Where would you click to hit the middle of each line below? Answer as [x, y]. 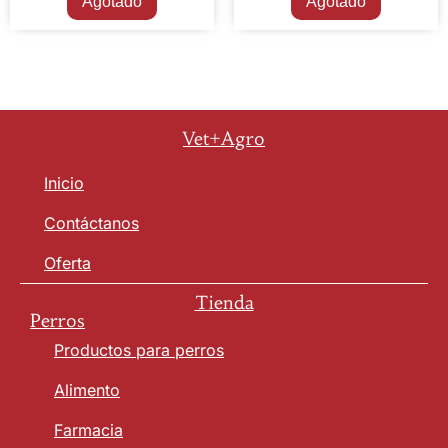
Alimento [87, 390]
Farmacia [88, 430]
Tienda [224, 302]
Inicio [64, 183]
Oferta [67, 263]
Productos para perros [139, 350]
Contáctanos [91, 223]
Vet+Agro [224, 138]
